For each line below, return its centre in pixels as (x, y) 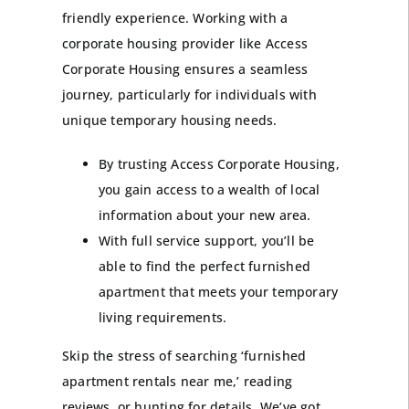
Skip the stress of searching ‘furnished (184, 356)
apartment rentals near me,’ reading (177, 382)
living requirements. (163, 318)
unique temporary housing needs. (169, 121)
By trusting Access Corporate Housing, (219, 164)
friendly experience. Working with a (175, 18)
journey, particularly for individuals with (189, 95)
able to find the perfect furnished (204, 267)
